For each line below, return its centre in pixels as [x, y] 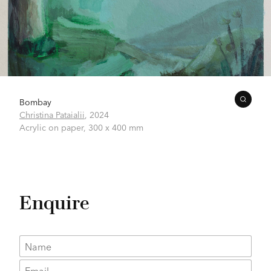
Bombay [35, 101]
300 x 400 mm [116, 127]
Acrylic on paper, [54, 127]
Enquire [54, 203]
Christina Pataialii [52, 114]
